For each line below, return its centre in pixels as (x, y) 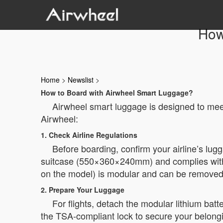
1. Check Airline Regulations (89, 135)
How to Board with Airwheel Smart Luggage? (117, 93)
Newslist (81, 80)
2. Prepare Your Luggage (83, 190)
